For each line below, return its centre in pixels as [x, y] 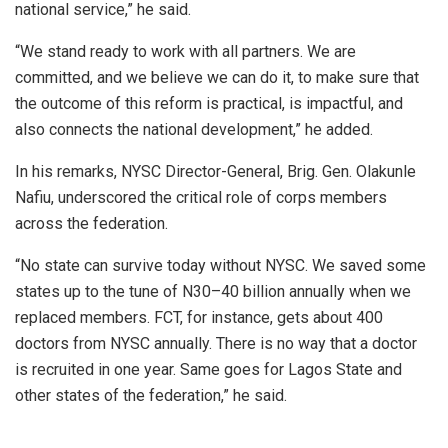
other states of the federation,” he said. [151, 395]
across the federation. [91, 223]
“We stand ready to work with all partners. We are [185, 51]
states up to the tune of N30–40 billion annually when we [213, 291]
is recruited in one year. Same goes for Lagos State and [208, 369]
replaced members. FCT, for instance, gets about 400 [199, 317]
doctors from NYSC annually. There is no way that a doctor [216, 343]
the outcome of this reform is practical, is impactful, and [209, 103]
